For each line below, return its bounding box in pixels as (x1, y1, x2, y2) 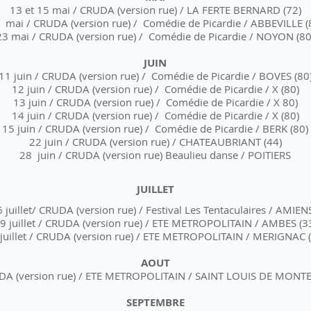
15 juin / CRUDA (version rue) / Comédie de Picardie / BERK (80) (2, 121, 308, 135)
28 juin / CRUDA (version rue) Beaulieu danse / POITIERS (19, 148, 291, 162)
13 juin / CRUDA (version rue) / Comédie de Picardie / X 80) (12, 95, 298, 109)
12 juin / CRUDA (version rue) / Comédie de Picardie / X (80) (11, 82, 299, 96)
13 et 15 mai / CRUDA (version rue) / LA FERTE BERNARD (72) (9, 3, 301, 17)
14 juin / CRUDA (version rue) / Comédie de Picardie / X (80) (11, 108, 299, 122)
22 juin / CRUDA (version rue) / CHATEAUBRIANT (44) (28, 135, 282, 149)
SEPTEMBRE (126, 295, 185, 310)
